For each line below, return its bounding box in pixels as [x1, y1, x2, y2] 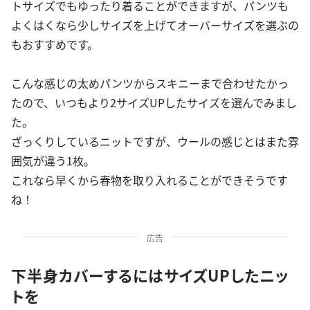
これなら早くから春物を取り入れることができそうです [11, 172, 288, 189]
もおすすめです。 [11, 36, 98, 53]
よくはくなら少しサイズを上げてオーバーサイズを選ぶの [11, 17, 299, 34]
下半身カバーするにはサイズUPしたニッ [11, 264, 289, 286]
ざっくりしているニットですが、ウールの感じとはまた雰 [11, 133, 299, 150]
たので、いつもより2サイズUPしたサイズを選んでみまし [11, 94, 297, 111]
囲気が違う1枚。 [11, 152, 95, 170]
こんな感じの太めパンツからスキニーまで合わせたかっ [11, 75, 289, 92]
